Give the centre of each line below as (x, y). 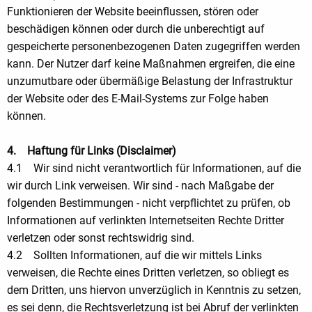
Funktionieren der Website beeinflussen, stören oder (133, 11)
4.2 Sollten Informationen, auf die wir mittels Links (134, 255)
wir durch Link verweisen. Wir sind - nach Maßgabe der (140, 185)
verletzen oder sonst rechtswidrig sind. (101, 237)
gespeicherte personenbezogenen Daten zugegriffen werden (154, 46)
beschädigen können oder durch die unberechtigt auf (136, 29)
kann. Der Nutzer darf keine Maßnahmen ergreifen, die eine (151, 63)
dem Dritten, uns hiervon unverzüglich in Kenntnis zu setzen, (154, 290)
